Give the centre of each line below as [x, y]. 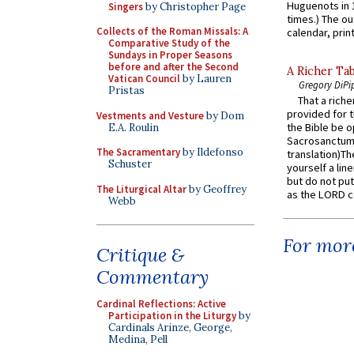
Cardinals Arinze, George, [170, 328]
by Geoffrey [217, 189]
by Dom [224, 115]
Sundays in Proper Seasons [170, 55]
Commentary [153, 277]
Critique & [140, 255]
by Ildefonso [212, 152]
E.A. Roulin [134, 127]
